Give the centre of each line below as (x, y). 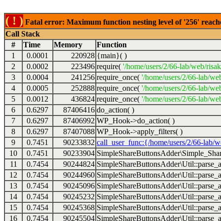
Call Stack (23, 34)
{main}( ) (112, 55)
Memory (68, 45)
